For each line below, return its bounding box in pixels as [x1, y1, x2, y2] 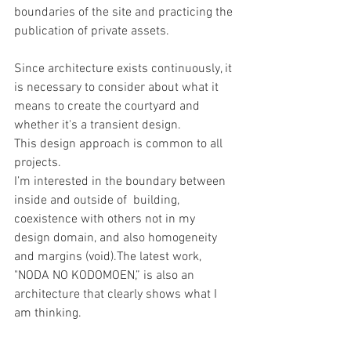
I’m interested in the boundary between [14, 174, 229, 190]
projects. [14, 155, 61, 171]
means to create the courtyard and [14, 99, 203, 114]
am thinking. [14, 306, 81, 321]
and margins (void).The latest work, [14, 249, 204, 265]
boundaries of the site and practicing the [14, 5, 236, 20]
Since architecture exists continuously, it [14, 61, 235, 77]
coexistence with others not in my [14, 212, 198, 227]
